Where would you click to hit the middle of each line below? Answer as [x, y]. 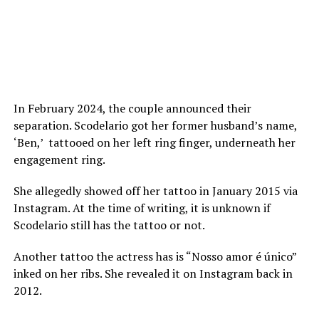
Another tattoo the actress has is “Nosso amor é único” [155, 257]
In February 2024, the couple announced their [132, 109]
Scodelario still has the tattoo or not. [109, 225]
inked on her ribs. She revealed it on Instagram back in [153, 274]
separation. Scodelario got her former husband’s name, [155, 126]
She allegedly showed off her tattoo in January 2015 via [155, 191]
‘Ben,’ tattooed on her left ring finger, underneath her [154, 143]
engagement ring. [60, 160]
